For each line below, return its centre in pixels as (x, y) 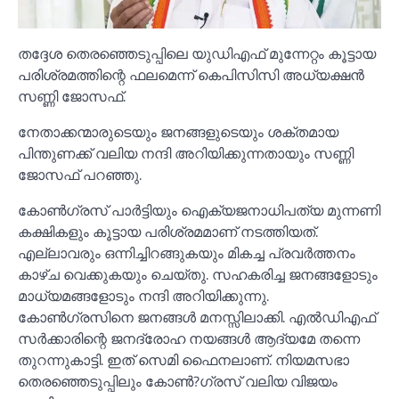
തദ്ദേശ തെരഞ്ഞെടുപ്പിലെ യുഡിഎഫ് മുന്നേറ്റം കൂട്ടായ (197, 53)
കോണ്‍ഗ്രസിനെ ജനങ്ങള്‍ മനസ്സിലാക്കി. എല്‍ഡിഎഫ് (197, 317)
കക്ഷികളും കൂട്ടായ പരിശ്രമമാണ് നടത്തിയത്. (168, 231)
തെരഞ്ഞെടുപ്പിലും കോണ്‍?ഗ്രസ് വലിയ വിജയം (178, 381)
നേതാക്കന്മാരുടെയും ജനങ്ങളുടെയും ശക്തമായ (178, 131)
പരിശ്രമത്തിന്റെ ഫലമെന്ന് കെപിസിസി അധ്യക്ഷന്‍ (191, 74)
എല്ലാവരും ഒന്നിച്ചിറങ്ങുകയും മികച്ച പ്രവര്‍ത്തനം (187, 252)
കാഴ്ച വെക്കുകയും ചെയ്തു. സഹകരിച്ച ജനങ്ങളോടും (198, 274)
